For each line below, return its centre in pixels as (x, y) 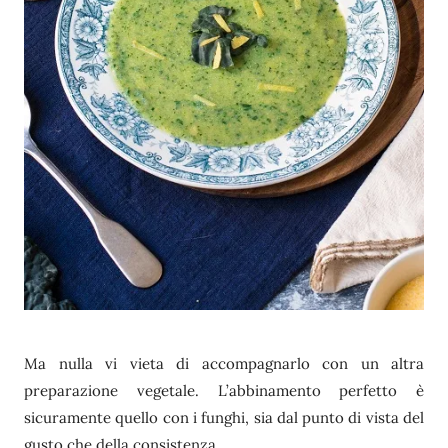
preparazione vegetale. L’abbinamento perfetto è (224, 390)
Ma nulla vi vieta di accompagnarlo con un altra (224, 363)
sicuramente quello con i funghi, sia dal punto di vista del (224, 417)
